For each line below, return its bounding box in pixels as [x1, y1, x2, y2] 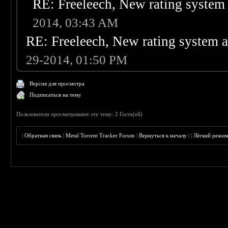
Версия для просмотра [30, 80, 85, 87]
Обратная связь [24, 132, 62, 139]
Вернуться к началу [139, 132, 187, 139]
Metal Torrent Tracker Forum [66, 132, 135, 139]
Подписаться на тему [30, 92, 82, 98]
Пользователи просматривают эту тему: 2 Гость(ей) [16, 111, 143, 118]
